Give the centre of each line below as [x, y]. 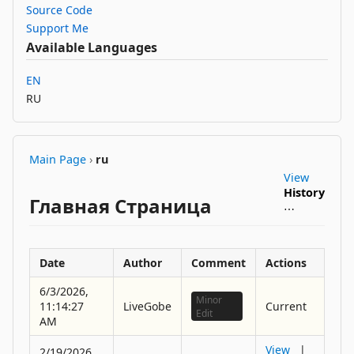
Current [286, 306]
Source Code [59, 10]
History [304, 192]
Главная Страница [121, 206]
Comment [218, 263]
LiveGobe [147, 306]
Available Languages [92, 47]
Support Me [57, 28]
